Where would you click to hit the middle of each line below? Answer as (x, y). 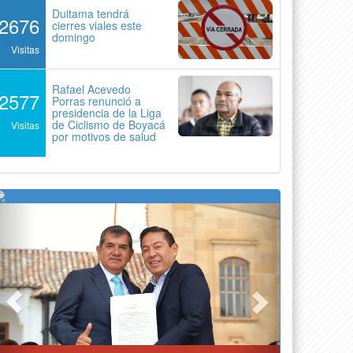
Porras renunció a (97, 100)
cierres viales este (97, 25)
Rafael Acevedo (92, 89)
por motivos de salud (104, 136)
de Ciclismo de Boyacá (109, 124)
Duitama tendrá (91, 13)
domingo (74, 37)
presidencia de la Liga (107, 112)
